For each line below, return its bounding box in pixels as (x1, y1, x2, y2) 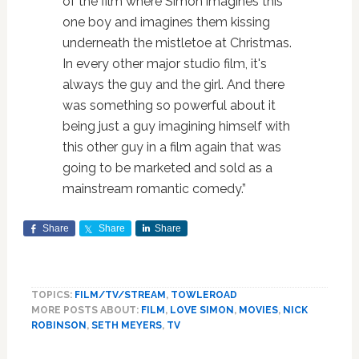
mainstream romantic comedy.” (62, 180, 246, 196)
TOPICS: (30, 288, 75, 301)
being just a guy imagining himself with (62, 118, 290, 134)
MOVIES (238, 304, 278, 316)
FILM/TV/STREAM (74, 288, 166, 301)
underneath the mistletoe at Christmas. (62, 34, 292, 50)
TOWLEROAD (170, 288, 237, 301)
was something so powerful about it (62, 97, 276, 113)
